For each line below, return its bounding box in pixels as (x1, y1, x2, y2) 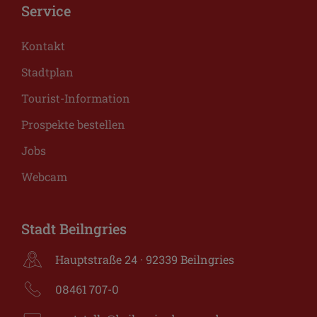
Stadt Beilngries (21, 219, 127, 238)
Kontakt (21, 38, 65, 53)
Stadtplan (21, 64, 74, 79)
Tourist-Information (21, 90, 130, 105)
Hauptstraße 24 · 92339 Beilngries (55, 251, 234, 267)
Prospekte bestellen (21, 116, 125, 132)
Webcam (21, 168, 67, 184)
